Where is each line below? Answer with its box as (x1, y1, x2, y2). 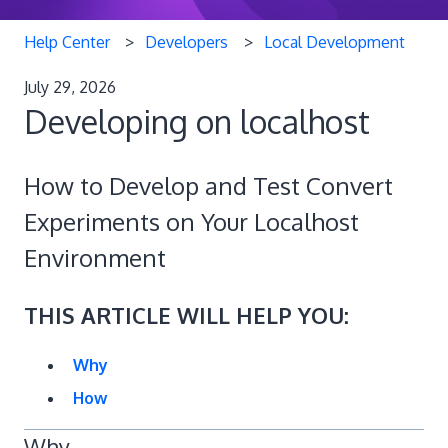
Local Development (263, 31, 405, 52)
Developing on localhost (24, 100, 370, 142)
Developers (145, 31, 229, 52)
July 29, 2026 (24, 76, 116, 97)
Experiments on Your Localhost (24, 206, 359, 238)
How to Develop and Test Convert (24, 170, 393, 202)
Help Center (24, 31, 110, 52)
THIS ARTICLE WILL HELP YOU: (24, 300, 349, 329)
